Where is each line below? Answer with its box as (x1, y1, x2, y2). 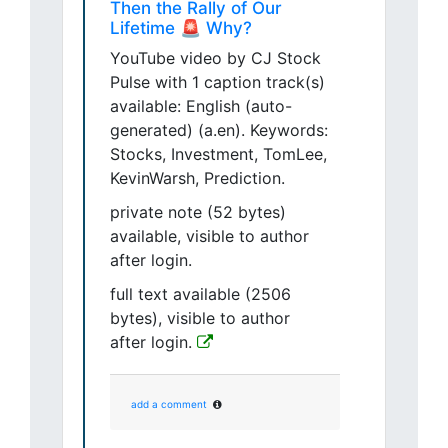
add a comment (131, 398, 207, 411)
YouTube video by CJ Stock (110, 48, 321, 69)
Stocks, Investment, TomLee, (110, 144, 327, 165)
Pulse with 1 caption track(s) (110, 72, 325, 93)
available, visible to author (110, 226, 309, 247)
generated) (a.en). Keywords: (110, 120, 328, 141)
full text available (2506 (110, 284, 291, 305)
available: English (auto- (110, 96, 292, 117)
